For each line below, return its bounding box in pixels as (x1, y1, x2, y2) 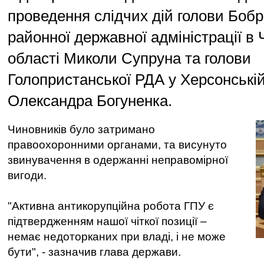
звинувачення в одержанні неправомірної (8, 154, 228, 166)
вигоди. (8, 169, 47, 181)
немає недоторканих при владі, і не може (8, 230, 226, 243)
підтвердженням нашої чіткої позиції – (8, 215, 207, 227)
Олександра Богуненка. (8, 93, 172, 109)
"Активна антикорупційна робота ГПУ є (8, 200, 214, 212)
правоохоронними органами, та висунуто (8, 138, 227, 151)
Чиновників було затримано (8, 123, 155, 136)
